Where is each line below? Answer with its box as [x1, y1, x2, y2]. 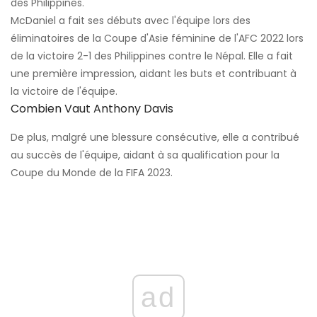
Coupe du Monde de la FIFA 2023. [11, 166, 173, 180]
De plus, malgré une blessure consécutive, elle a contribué [11, 130, 299, 145]
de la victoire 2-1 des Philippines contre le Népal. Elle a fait [11, 49, 293, 64]
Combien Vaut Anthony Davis [11, 100, 173, 117]
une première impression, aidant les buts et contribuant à [11, 67, 296, 81]
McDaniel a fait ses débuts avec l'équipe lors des [11, 13, 250, 28]
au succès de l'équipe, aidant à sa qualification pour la [11, 148, 279, 163]
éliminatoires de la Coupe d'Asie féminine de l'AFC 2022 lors [11, 31, 304, 46]
